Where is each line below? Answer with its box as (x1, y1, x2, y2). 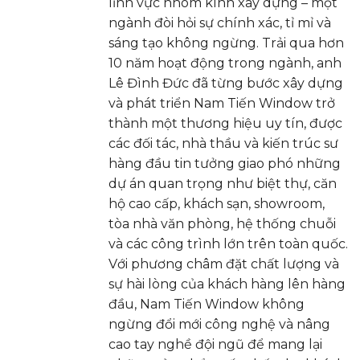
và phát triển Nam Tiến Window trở (108, 96, 335, 112)
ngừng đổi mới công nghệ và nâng (108, 317, 330, 333)
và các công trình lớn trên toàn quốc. (108, 236, 348, 252)
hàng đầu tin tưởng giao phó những (108, 156, 341, 172)
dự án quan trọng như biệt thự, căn (108, 176, 337, 192)
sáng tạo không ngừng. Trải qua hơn (108, 35, 344, 51)
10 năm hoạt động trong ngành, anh (108, 55, 342, 72)
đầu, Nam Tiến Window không (108, 297, 305, 313)
